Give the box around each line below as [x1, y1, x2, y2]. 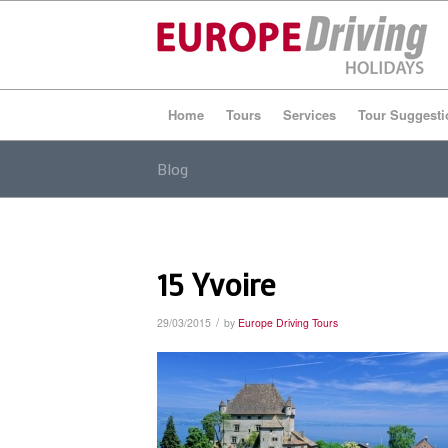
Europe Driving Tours [238, 315, 338, 330]
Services [283, 105, 336, 124]
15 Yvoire [157, 263, 275, 304]
